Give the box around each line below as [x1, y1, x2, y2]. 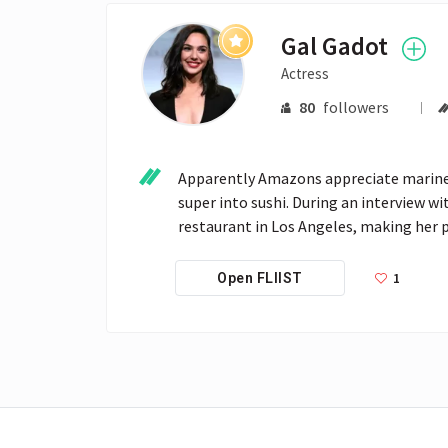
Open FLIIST [217, 270, 303, 287]
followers [322, 97, 389, 118]
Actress [281, 64, 330, 84]
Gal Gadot [281, 30, 389, 63]
